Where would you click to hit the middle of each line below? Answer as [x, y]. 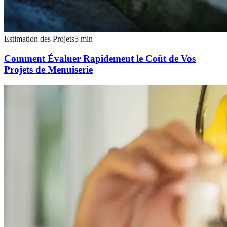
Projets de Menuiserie [48, 69]
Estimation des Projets [39, 39]
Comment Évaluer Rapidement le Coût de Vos [100, 58]
